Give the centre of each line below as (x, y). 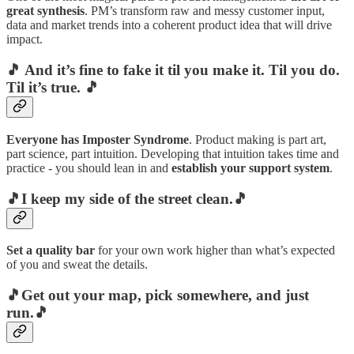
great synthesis (45, 11)
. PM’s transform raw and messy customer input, (205, 11)
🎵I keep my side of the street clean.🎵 (127, 198)
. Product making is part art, (258, 139)
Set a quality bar (51, 250)
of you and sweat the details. (77, 265)
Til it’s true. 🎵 (53, 88)
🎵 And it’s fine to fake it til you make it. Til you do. (173, 70)
